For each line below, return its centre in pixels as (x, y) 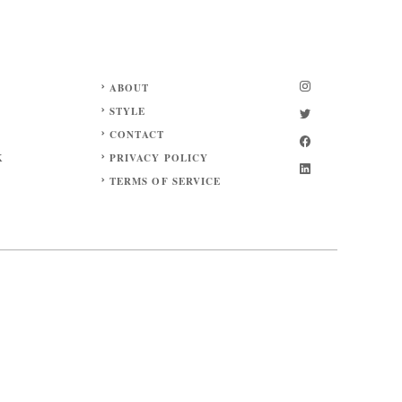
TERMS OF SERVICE (165, 181)
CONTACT (137, 134)
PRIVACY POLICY (159, 157)
